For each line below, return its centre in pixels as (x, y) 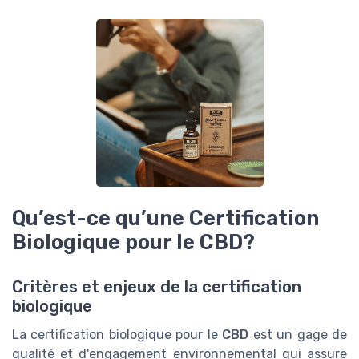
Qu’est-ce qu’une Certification (165, 218)
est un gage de (298, 335)
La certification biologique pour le (117, 335)
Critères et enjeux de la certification (157, 287)
